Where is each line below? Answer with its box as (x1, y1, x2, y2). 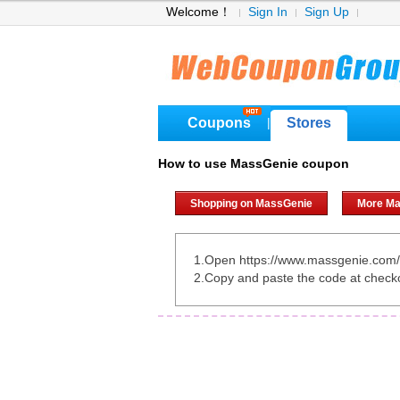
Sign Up (304, 5, 349, 19)
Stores (287, 115, 331, 130)
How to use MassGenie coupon (158, 157, 349, 171)
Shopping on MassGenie (190, 197, 312, 210)
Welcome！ (166, 5, 231, 19)
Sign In (248, 5, 287, 19)
